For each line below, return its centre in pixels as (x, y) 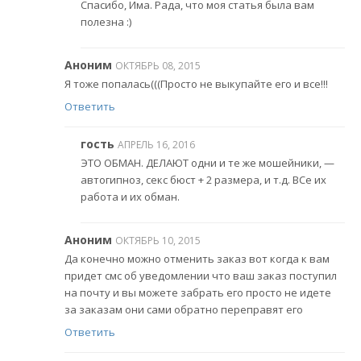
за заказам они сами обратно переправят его (184, 310)
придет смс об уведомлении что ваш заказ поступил (201, 276)
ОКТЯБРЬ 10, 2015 (158, 240)
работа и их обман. (130, 197)
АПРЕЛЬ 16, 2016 (156, 144)
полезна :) (106, 22)
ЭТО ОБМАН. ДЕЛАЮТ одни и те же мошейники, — (207, 163)
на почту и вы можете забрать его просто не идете (198, 293)
